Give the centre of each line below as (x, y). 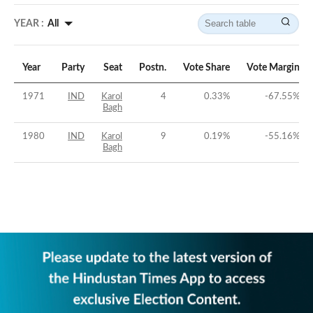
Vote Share (206, 68)
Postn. (153, 68)
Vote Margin (273, 68)
